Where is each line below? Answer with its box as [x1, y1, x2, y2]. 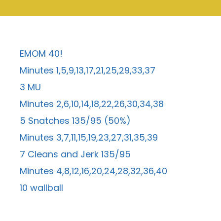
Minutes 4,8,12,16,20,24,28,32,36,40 [20, 165, 167, 177]
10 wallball [20, 182, 63, 194]
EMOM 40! [20, 47, 63, 60]
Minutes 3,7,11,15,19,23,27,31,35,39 [20, 131, 158, 144]
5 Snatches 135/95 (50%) [20, 114, 131, 127]
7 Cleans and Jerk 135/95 [20, 148, 131, 160]
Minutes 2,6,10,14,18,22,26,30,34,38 [20, 98, 164, 110]
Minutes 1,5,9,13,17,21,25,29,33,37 [20, 64, 155, 76]
